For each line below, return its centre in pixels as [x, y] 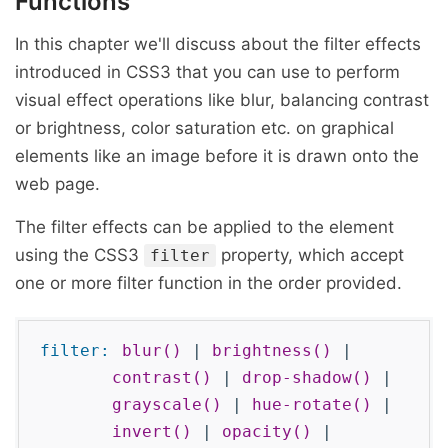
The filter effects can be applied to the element [204, 227]
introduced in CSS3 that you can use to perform [207, 72]
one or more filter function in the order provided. [208, 283]
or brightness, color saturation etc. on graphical [204, 128]
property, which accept [310, 255]
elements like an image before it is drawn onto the [217, 156]
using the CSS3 [79, 255]
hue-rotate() [312, 404]
